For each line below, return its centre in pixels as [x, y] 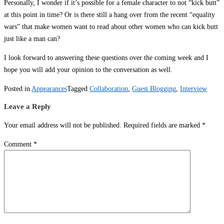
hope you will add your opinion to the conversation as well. [88, 69]
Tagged [78, 89]
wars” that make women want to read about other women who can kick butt [111, 26]
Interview [193, 89]
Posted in [18, 89]
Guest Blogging [154, 89]
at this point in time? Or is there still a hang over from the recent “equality [109, 14]
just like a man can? [32, 38]
